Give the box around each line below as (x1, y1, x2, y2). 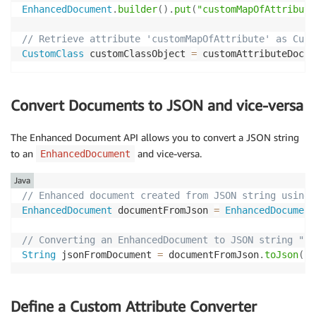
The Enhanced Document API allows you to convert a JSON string (11, 130, 299, 143)
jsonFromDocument (56, 248, 157, 260)
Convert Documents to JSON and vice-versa (11, 97, 303, 115)
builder (118, 4, 157, 16)
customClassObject (84, 48, 191, 60)
